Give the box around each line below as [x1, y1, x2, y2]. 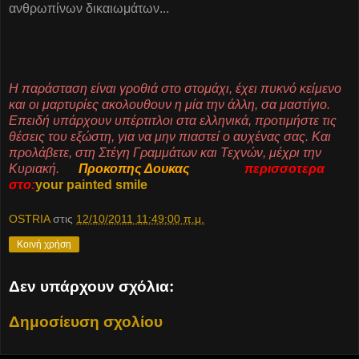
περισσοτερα [244, 161, 325, 175]
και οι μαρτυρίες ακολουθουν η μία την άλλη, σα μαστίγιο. [9, 97, 330, 111]
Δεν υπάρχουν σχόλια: [9, 277, 174, 295]
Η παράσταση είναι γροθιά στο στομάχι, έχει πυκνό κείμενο [9, 81, 341, 95]
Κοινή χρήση [17, 239, 71, 251]
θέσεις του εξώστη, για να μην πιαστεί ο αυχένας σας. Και [9, 129, 331, 143]
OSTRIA [9, 212, 50, 226]
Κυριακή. [9, 161, 79, 175]
